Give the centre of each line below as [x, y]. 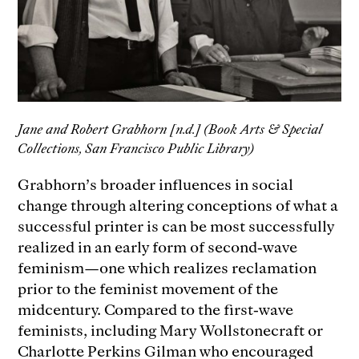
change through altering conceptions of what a [178, 204]
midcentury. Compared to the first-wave [156, 309]
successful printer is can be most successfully [176, 225]
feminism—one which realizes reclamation [167, 267]
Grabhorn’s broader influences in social [156, 184]
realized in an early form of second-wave [158, 246]
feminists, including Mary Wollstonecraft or [171, 329]
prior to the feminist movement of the [148, 288]
